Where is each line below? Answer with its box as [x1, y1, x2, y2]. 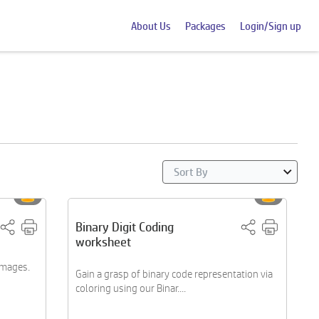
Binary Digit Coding [75, 219, 174, 234]
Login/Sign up [240, 19, 301, 32]
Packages [185, 19, 226, 32]
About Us [131, 19, 171, 32]
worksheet [75, 234, 131, 249]
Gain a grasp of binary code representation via [75, 268, 273, 280]
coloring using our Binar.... [75, 282, 186, 294]
